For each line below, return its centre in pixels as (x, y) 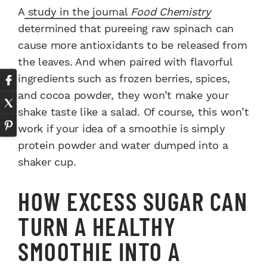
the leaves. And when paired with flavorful (125, 62)
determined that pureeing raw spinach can (126, 29)
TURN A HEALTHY (97, 226)
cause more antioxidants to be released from (133, 45)
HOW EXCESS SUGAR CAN (133, 201)
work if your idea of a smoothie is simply (122, 129)
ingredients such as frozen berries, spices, (124, 79)
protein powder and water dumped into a (123, 145)
